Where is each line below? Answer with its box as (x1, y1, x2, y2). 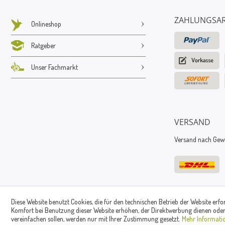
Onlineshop (31, 19, 61, 28)
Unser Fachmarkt (31, 62, 78, 71)
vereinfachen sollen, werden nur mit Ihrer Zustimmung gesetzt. (11, 214, 182, 223)
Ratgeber (31, 41, 56, 50)
